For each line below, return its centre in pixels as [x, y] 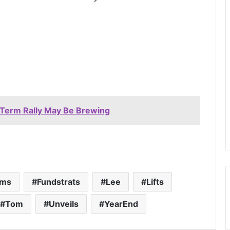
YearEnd [121, 204]
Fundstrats [59, 181]
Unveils [63, 204]
